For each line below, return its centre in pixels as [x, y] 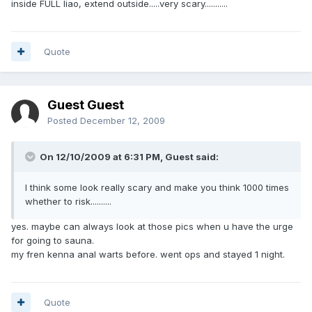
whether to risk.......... [68, 201]
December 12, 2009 [123, 120]
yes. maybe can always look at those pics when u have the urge [152, 226]
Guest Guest [86, 104]
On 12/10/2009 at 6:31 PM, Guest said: [128, 156]
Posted [64, 120]
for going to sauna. [53, 240]
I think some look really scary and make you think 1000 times [157, 187]
